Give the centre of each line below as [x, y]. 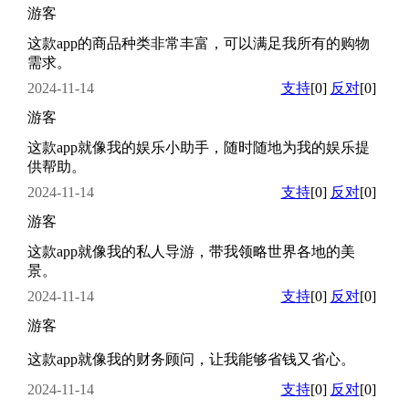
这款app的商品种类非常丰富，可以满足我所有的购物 [198, 43]
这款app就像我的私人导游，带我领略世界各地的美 [191, 251]
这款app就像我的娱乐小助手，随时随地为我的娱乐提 [198, 147]
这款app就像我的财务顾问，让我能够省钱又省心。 [191, 359]
